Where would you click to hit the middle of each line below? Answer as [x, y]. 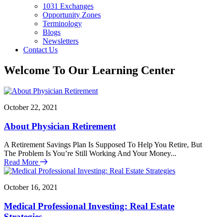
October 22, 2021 [31, 107]
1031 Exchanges [68, 6]
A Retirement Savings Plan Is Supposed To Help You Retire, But [103, 145]
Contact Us [40, 50]
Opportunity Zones [72, 15]
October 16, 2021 [31, 187]
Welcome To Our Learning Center [90, 70]
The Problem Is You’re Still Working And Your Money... [90, 154]
